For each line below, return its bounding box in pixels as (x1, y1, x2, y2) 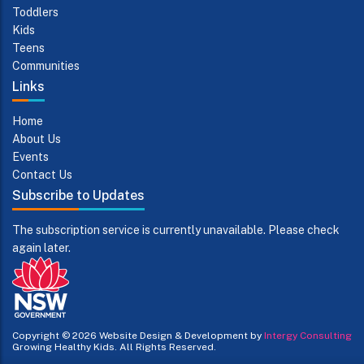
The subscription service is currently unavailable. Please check (12, 223, 340, 236)
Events (12, 149, 49, 163)
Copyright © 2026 (12, 329, 97, 341)
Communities (12, 58, 80, 72)
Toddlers (12, 5, 58, 19)
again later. (12, 240, 71, 254)
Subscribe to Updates (12, 187, 145, 203)
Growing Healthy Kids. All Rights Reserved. (12, 340, 216, 353)
